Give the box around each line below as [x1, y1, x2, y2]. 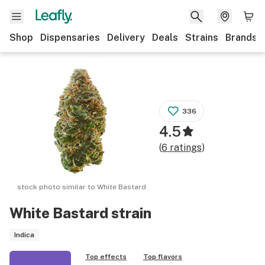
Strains [185, 32, 218, 43]
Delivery [107, 32, 145, 43]
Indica [14, 231, 34, 239]
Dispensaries [40, 32, 100, 43]
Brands [225, 32, 257, 43]
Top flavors [143, 253, 182, 261]
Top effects [85, 253, 127, 261]
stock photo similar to [17, 183, 98, 191]
